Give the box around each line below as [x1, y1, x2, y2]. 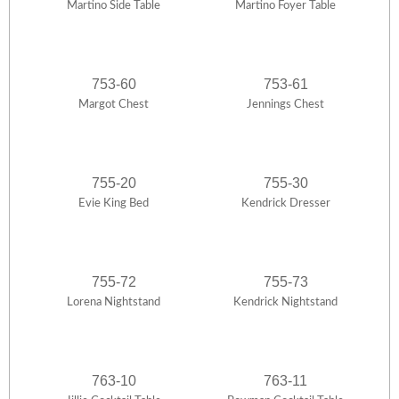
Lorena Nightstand [67, 297, 160, 309]
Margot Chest [78, 99, 149, 111]
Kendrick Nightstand [233, 297, 338, 309]
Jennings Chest [247, 99, 324, 111]
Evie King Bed [78, 198, 149, 210]
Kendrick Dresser [240, 198, 330, 210]
